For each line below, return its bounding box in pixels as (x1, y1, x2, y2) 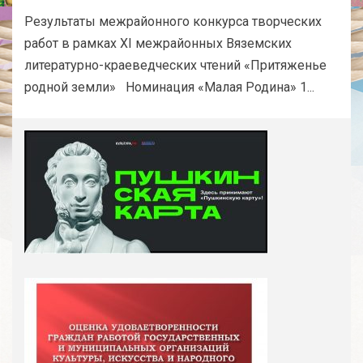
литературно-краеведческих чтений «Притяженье (24, 58, 327, 74)
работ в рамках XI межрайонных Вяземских (24, 36, 292, 52)
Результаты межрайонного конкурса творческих (24, 14, 322, 30)
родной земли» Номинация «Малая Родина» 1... (24, 79, 314, 96)
